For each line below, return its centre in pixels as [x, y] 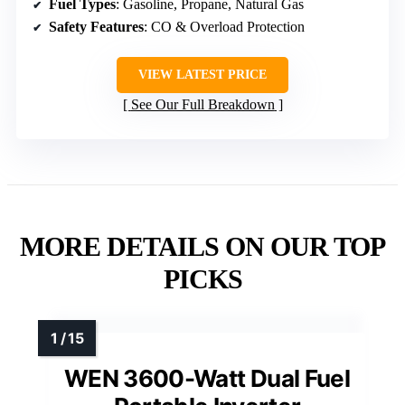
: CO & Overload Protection [224, 27]
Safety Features [96, 27]
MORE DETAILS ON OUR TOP [202, 247]
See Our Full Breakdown [202, 105]
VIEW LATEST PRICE [202, 75]
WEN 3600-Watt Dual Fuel [207, 379]
